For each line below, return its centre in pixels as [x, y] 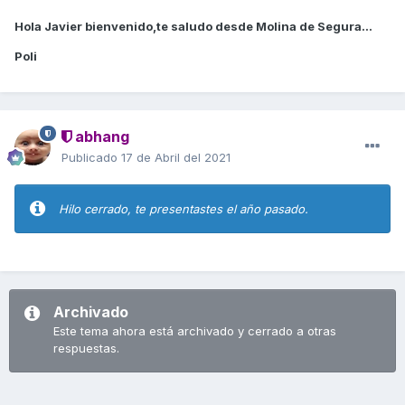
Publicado [91, 157]
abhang [100, 136]
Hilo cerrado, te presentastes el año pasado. [184, 208]
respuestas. [86, 348]
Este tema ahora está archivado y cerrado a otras [195, 330]
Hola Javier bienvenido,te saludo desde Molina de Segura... [193, 26]
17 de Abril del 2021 [176, 157]
